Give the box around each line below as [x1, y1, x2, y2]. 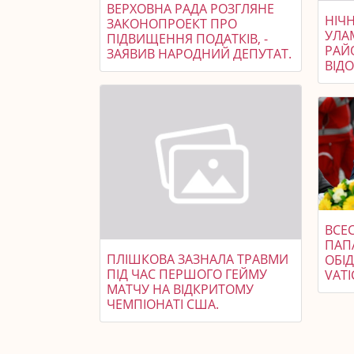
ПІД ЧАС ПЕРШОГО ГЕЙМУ [107, 265, 267, 283]
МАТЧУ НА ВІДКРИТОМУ [107, 280, 254, 298]
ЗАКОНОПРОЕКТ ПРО [107, 15, 237, 33]
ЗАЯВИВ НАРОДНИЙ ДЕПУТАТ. [107, 45, 292, 63]
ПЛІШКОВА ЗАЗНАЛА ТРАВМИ [107, 250, 288, 268]
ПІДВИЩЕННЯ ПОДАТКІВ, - [107, 30, 268, 48]
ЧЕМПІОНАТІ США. [107, 295, 219, 313]
